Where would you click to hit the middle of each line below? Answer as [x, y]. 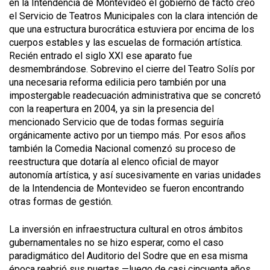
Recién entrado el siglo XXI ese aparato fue [101, 56]
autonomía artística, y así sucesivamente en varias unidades [135, 175]
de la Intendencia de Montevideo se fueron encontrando [127, 188]
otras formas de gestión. [61, 202]
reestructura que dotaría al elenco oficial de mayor [114, 162]
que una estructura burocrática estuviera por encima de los [132, 29]
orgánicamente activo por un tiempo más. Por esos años [127, 135]
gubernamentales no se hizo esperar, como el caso [116, 243]
